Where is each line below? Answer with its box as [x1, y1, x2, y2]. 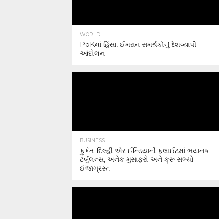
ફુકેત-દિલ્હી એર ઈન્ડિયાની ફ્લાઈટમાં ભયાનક [80, 146, 209, 155]
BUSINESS [80, 137, 105, 144]
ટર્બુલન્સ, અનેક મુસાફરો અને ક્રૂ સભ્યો [80, 155, 194, 164]
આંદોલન [80, 49, 105, 58]
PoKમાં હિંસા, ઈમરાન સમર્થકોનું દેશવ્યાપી [80, 40, 196, 49]
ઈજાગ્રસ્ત [80, 164, 110, 173]
